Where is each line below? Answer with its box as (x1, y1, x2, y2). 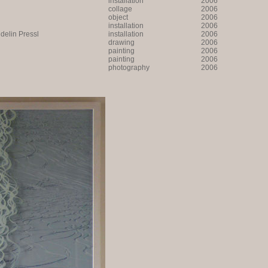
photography (108, 63, 150, 72)
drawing (108, 38, 135, 47)
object (108, 13, 128, 22)
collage (108, 5, 132, 13)
